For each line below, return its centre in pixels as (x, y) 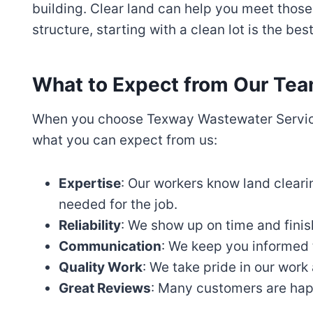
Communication (110, 247)
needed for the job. (118, 205)
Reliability (90, 226)
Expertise (90, 184)
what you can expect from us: (125, 140)
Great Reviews (105, 289)
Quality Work (101, 268)
